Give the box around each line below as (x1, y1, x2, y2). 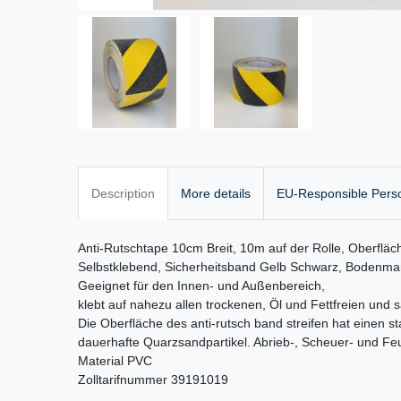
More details (181, 185, 251, 200)
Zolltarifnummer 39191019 (78, 371, 228, 387)
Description (91, 185, 155, 200)
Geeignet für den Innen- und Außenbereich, (78, 277, 325, 293)
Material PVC (78, 353, 152, 368)
